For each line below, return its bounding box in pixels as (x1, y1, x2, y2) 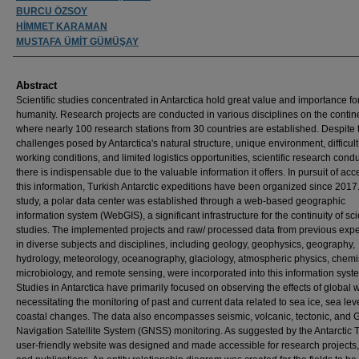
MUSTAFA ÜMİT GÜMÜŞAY (16, 35, 139, 47)
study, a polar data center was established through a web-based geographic (16, 195, 345, 207)
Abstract (16, 79, 57, 91)
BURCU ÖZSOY (16, 5, 87, 17)
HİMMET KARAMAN (16, 20, 107, 32)
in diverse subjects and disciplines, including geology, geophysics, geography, (16, 238, 355, 250)
